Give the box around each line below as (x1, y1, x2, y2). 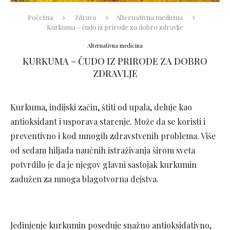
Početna (27, 13, 53, 22)
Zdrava (74, 13, 96, 22)
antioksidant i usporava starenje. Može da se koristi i (10, 116, 205, 127)
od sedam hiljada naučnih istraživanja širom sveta (10, 145, 195, 156)
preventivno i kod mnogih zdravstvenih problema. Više (10, 130, 216, 141)
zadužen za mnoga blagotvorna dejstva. (10, 174, 159, 184)
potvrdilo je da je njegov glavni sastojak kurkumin (10, 159, 197, 170)
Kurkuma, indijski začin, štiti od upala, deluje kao (10, 102, 192, 112)
